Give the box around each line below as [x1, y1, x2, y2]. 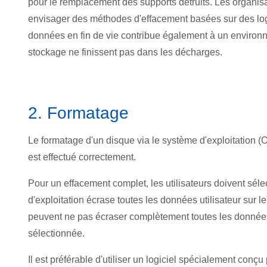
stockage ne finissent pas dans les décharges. [28, 46, 222, 57]
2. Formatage [28, 103, 129, 122]
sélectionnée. [28, 228, 85, 238]
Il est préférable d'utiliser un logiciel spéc [28, 254, 199, 265]
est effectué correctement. [28, 151, 136, 162]
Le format [28, 135, 67, 145]
